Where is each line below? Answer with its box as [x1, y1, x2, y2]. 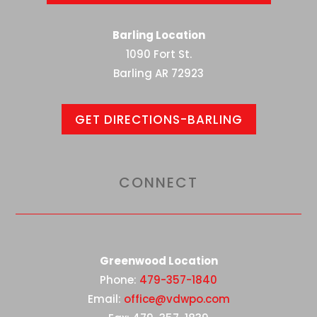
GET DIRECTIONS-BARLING [74, 110, 243, 128]
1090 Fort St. [125, 47, 192, 62]
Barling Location [112, 28, 205, 43]
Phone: [100, 272, 139, 287]
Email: [87, 291, 124, 306]
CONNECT [119, 172, 198, 192]
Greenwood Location [99, 253, 218, 268]
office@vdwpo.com [123, 291, 230, 306]
